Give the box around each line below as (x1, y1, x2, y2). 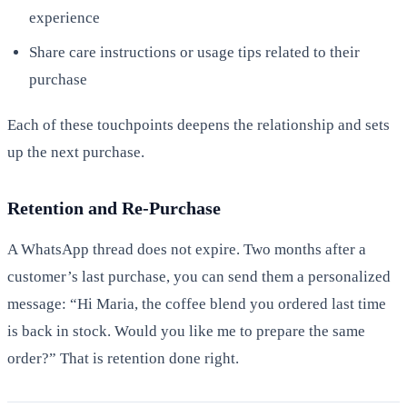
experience (29, 8, 100, 26)
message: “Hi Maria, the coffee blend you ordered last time (7, 294, 386, 313)
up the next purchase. (7, 143, 144, 161)
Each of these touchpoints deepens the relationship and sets (7, 115, 390, 134)
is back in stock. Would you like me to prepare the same (7, 322, 365, 340)
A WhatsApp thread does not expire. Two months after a (7, 240, 366, 258)
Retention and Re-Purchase (7, 197, 221, 218)
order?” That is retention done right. (7, 349, 239, 367)
